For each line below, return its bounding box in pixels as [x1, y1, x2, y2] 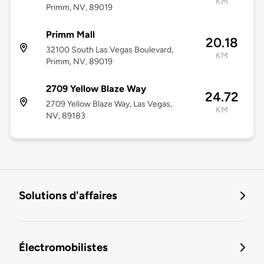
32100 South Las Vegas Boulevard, [45, 45, 173, 55]
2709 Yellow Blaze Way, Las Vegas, [45, 99, 172, 110]
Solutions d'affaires [19, 189, 117, 203]
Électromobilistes [19, 240, 108, 255]
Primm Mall [45, 29, 95, 41]
